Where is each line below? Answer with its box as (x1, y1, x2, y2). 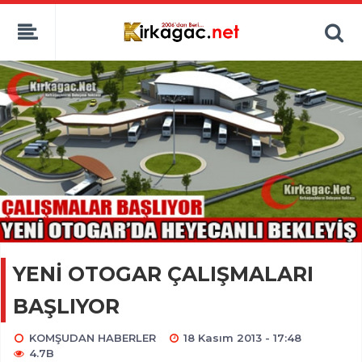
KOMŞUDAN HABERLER (28, 330, 156, 344)
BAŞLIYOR (13, 293, 120, 318)
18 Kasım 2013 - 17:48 (183, 330, 302, 344)
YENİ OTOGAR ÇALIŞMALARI (13, 261, 314, 286)
